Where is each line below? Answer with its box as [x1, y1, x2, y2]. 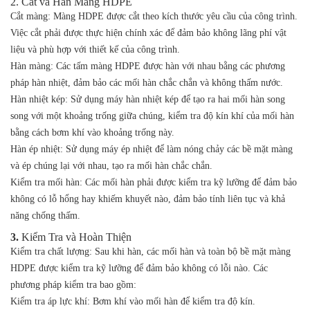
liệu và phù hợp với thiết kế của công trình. [10, 44, 180, 55]
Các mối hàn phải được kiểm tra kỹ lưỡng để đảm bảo [82, 177, 297, 188]
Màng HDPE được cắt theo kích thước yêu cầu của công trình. [51, 11, 298, 22]
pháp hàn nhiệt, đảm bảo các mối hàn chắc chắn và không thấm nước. [10, 77, 283, 89]
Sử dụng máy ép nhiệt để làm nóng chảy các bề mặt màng [63, 144, 293, 155]
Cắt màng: [10, 11, 51, 22]
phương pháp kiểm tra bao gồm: [10, 280, 136, 291]
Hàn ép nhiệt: [10, 144, 63, 155]
